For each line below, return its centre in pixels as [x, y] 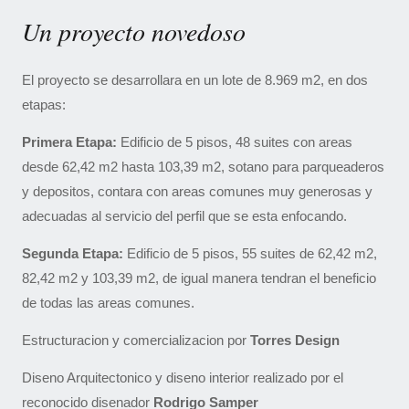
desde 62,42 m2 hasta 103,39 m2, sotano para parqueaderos [203, 167]
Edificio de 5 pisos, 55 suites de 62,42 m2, [250, 253]
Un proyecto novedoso [134, 31]
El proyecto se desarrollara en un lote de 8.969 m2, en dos [195, 80]
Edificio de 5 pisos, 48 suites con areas [235, 142]
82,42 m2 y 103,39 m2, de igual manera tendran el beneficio [199, 278]
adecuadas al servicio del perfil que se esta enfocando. [184, 216]
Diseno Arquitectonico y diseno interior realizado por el [183, 378]
